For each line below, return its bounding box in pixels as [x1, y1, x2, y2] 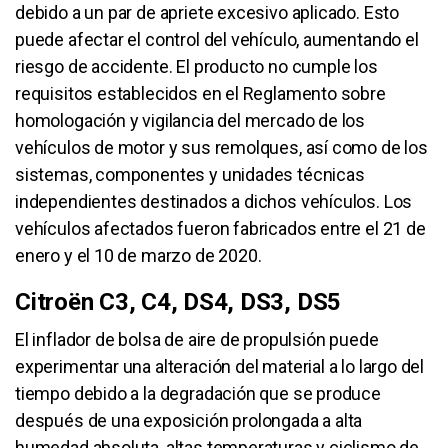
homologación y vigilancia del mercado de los [15, 109, 366, 131]
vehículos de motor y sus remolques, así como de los [15, 136, 428, 158]
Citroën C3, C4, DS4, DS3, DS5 [15, 287, 342, 316]
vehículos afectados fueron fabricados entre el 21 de [15, 217, 426, 239]
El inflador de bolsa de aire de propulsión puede [15, 328, 379, 350]
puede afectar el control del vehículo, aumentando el [15, 28, 419, 50]
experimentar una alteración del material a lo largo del [15, 355, 425, 377]
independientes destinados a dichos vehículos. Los [15, 190, 413, 212]
